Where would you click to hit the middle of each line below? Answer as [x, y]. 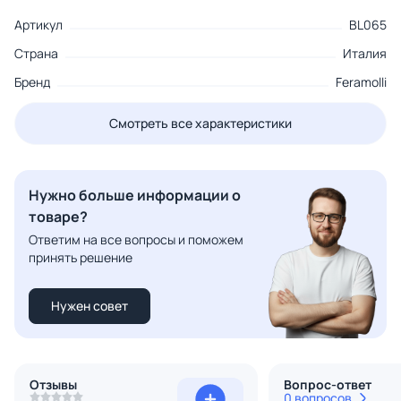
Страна [36, 54]
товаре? [58, 217]
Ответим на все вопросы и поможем [136, 240]
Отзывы [53, 385]
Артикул [38, 25]
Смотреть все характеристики [200, 124]
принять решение [81, 258]
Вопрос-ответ [328, 385]
